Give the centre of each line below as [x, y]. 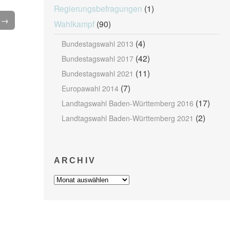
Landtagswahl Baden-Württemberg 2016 [127, 103]
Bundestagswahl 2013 [97, 44]
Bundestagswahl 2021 [97, 73]
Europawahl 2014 [90, 88]
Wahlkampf [74, 24]
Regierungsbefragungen [98, 8]
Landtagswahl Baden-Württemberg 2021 [127, 118]
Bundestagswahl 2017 [97, 59]
